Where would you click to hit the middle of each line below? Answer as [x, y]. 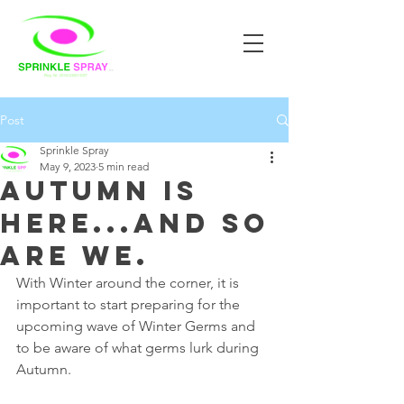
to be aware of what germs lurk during [139, 348]
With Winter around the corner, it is [129, 283]
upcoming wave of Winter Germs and [138, 326]
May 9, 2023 [68, 166]
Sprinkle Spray [74, 150]
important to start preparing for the [130, 304]
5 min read [124, 166]
